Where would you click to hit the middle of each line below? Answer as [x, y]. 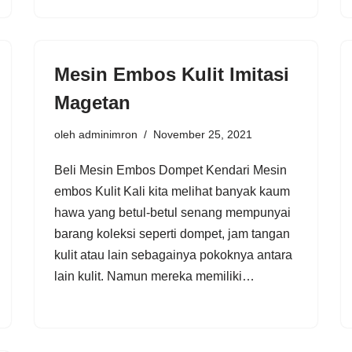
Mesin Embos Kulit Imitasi [172, 74]
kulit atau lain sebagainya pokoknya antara [173, 255]
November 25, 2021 [203, 134]
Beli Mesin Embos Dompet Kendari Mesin [170, 170]
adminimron [108, 134]
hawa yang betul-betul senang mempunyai [172, 212]
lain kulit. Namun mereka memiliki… [156, 276]
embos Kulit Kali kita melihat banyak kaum [172, 191]
